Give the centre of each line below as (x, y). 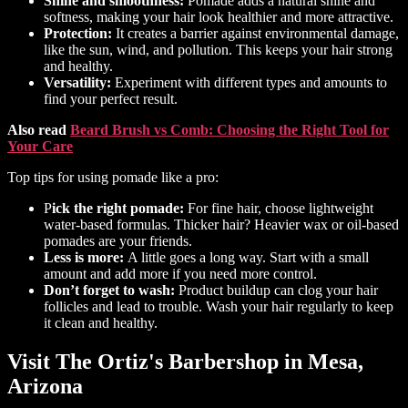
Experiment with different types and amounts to (249, 82)
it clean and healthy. (101, 322)
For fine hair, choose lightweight (279, 208)
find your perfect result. (111, 98)
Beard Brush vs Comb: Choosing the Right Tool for (229, 129)
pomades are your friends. (118, 240)
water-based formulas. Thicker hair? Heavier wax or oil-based (221, 224)
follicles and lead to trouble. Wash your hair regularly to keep (219, 306)
